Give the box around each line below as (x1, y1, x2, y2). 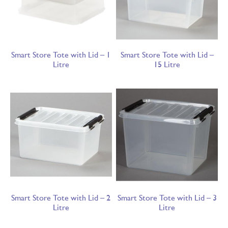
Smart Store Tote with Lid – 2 (11, 194, 111, 203)
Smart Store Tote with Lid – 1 (11, 51, 111, 60)
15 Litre (154, 61, 181, 70)
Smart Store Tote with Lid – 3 (117, 194, 217, 203)
